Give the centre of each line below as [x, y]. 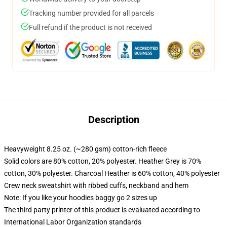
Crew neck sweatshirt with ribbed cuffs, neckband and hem [96, 185]
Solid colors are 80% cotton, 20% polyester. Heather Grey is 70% [103, 161]
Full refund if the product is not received [90, 27]
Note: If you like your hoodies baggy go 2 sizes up [81, 198]
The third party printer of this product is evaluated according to [102, 210]
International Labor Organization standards [73, 222]
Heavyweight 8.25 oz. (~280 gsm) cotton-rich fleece [85, 149]
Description [113, 120]
